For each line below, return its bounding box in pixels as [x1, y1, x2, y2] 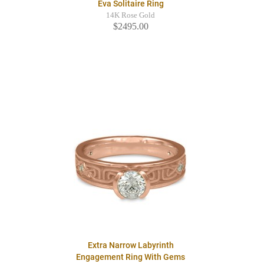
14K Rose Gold [106, 11, 155, 20]
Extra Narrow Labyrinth [87, 240, 174, 250]
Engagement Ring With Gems [76, 252, 185, 262]
